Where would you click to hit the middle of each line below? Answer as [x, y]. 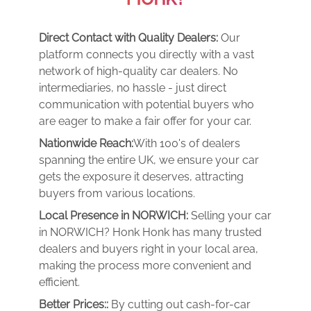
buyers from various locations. [117, 193]
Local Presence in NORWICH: [115, 216]
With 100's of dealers [187, 143]
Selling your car [231, 216]
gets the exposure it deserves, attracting [141, 177]
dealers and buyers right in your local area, [149, 249]
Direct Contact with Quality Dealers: [130, 38]
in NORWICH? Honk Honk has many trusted [150, 232]
